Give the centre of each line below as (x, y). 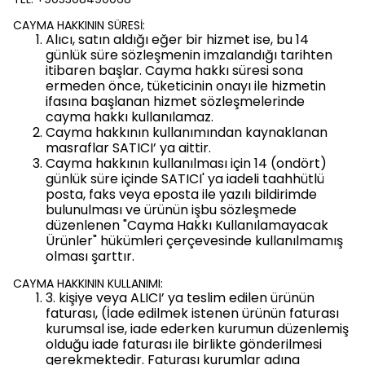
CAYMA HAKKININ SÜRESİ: (79, 25)
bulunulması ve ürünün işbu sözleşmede (171, 210)
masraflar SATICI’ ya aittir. (128, 148)
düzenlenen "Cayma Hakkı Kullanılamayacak (187, 225)
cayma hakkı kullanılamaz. (130, 117)
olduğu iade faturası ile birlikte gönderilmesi (184, 344)
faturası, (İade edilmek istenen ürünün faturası (192, 313)
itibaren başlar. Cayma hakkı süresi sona (174, 70)
